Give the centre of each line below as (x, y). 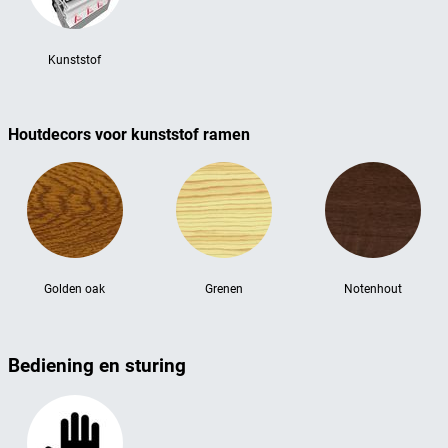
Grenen (223, 289)
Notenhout (373, 289)
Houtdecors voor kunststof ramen (129, 135)
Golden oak (75, 289)
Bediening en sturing (97, 366)
